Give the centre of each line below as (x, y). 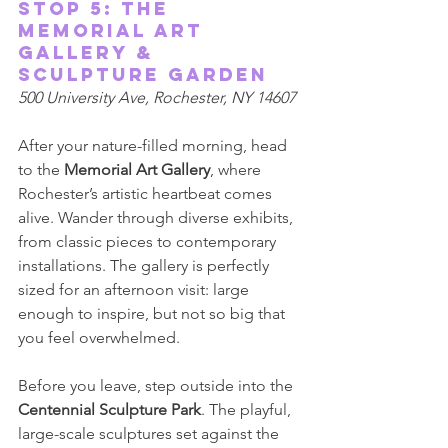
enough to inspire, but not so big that (153, 313)
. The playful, (248, 409)
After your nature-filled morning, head (154, 145)
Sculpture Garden (147, 74)
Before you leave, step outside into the (157, 385)
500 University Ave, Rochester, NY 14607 (159, 97)
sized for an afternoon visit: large (135, 289)
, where (237, 169)
